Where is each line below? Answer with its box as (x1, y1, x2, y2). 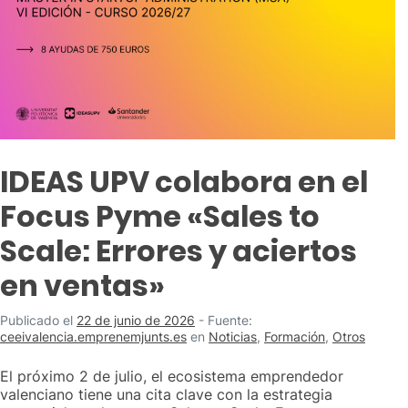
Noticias (209, 329, 257, 345)
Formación (264, 329, 325, 345)
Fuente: (208, 312, 252, 329)
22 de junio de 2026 (76, 312, 195, 329)
